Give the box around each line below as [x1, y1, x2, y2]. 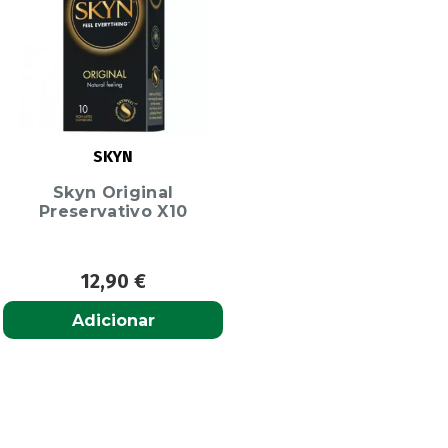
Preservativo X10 [39, 201, 188, 221]
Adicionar [71, 310, 155, 330]
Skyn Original [53, 182, 174, 202]
